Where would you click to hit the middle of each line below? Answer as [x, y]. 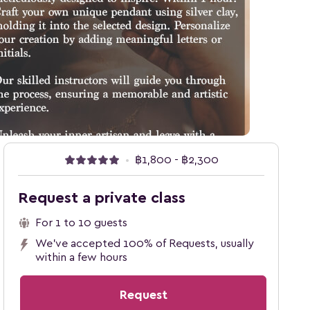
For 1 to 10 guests [81, 223]
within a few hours [81, 257]
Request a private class [102, 198]
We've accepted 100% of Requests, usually [145, 244]
